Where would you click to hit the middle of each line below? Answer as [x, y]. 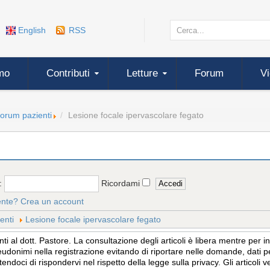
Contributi [68, 73]
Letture [142, 73]
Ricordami [122, 183]
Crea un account [52, 201]
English [32, 30]
